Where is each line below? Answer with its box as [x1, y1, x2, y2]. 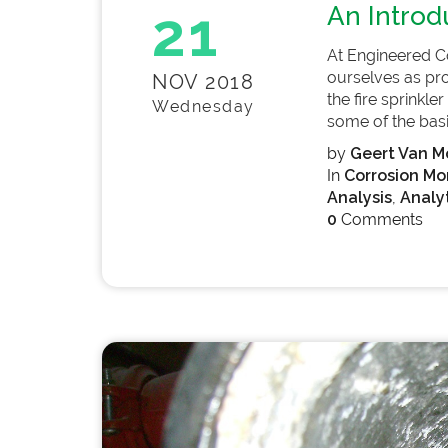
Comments [336, 210, 423, 229]
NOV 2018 [152, 70, 254, 94]
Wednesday [152, 97, 255, 116]
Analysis [326, 188, 392, 207]
